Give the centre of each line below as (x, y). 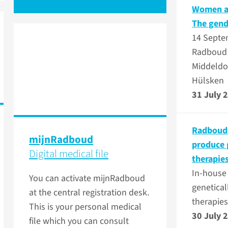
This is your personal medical (85, 207)
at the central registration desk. (89, 193)
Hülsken (208, 81)
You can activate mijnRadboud (87, 179)
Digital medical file (69, 154)
